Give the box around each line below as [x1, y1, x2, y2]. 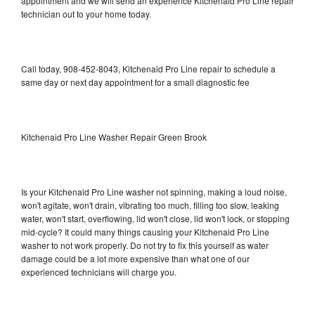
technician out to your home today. [21, 7, 151, 20]
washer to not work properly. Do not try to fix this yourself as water [21, 238, 269, 251]
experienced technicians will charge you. [21, 265, 176, 278]
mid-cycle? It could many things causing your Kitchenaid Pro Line [21, 225, 269, 238]
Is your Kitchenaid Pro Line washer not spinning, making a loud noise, [21, 185, 287, 198]
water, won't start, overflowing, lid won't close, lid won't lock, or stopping [21, 212, 290, 224]
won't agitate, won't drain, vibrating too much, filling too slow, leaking [21, 198, 279, 211]
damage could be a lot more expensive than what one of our [21, 252, 250, 264]
